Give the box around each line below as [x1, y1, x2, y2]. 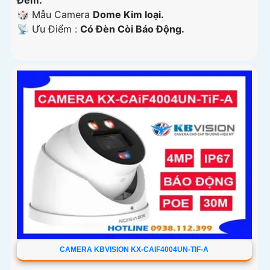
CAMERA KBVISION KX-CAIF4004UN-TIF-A [60, 245, 209, 254]
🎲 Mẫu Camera [17, 8, 93, 21]
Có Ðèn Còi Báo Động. [80, 23, 184, 36]
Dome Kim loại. [93, 8, 164, 21]
